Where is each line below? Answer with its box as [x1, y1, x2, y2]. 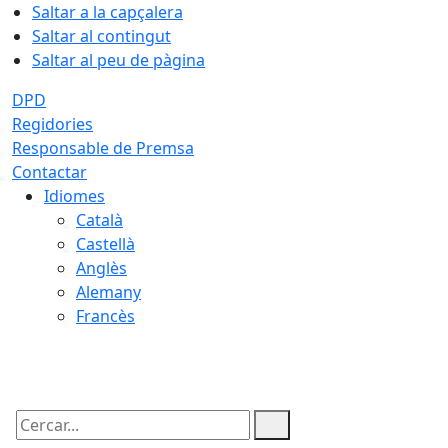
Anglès [76, 257, 127, 279]
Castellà [76, 233, 135, 255]
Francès [76, 305, 135, 327]
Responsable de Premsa [12, 137, 194, 159]
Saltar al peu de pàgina [32, 49, 205, 71]
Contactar [12, 161, 87, 183]
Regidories [12, 113, 93, 135]
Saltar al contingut [32, 25, 171, 47]
